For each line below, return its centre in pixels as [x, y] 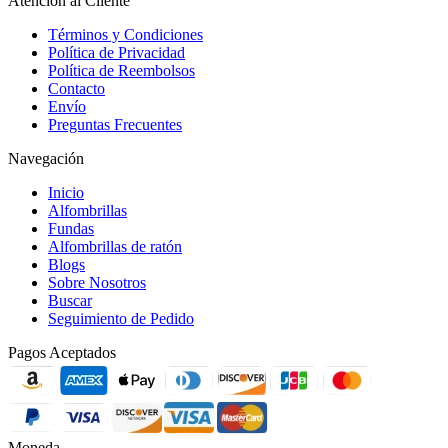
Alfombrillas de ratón [115, 247]
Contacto [76, 89]
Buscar [70, 301]
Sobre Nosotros [97, 283]
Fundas [71, 229]
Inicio [66, 193]
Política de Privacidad [116, 53]
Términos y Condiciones [125, 35]
